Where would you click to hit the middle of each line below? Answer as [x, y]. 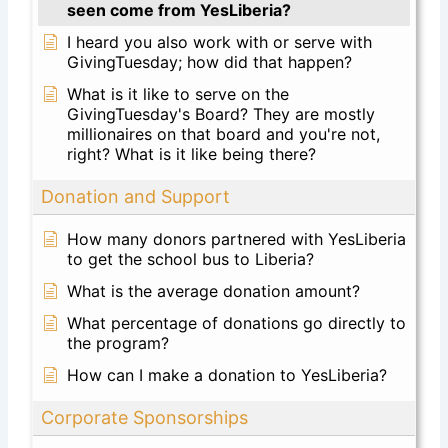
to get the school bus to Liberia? [191, 258]
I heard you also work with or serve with [220, 41]
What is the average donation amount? [214, 290]
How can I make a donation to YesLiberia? [227, 374]
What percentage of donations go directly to [237, 322]
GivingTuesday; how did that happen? [210, 61]
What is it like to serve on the [178, 93]
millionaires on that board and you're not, [224, 133]
